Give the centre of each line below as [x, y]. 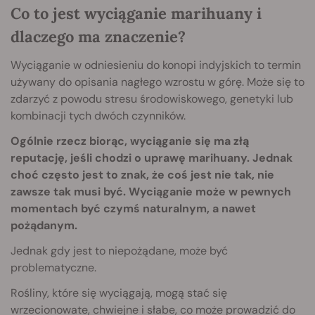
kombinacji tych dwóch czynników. [98, 115]
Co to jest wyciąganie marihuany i [136, 13]
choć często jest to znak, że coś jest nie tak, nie [142, 174]
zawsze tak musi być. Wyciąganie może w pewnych [151, 191]
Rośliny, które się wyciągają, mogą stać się [119, 292]
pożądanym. [44, 225]
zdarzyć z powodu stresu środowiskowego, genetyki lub [152, 98]
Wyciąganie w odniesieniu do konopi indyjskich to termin [156, 65]
